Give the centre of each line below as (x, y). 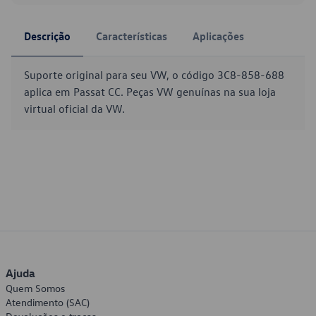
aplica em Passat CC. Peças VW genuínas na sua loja (150, 92)
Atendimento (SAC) (48, 302)
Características (132, 36)
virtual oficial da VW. (74, 109)
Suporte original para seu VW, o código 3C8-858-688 (154, 75)
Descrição (47, 36)
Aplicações (218, 36)
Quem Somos (35, 288)
